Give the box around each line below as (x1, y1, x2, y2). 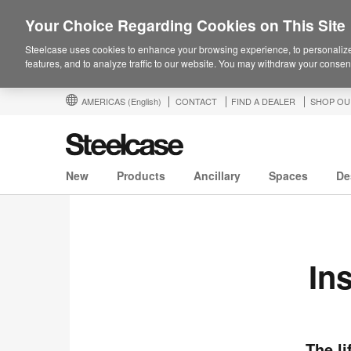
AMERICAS (81, 95, 128, 107)
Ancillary (194, 168, 241, 184)
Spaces (269, 168, 308, 184)
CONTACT (175, 95, 217, 107)
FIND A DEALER (231, 95, 295, 107)
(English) (128, 95, 161, 107)
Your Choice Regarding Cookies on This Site (25, 14, 346, 36)
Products (117, 168, 165, 184)
